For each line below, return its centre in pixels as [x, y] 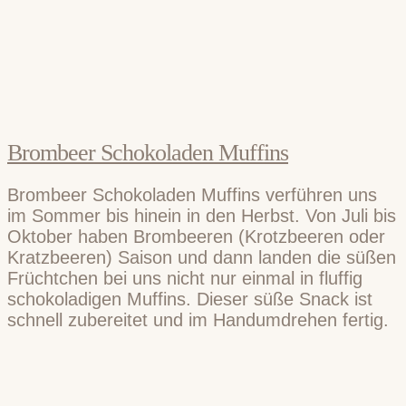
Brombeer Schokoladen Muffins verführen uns [192, 194]
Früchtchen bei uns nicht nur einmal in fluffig [185, 278]
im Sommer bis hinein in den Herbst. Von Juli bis [202, 215]
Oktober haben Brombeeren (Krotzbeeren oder [196, 236]
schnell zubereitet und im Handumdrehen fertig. [198, 319]
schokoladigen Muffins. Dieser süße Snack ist [190, 299]
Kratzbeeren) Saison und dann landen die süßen [202, 257]
